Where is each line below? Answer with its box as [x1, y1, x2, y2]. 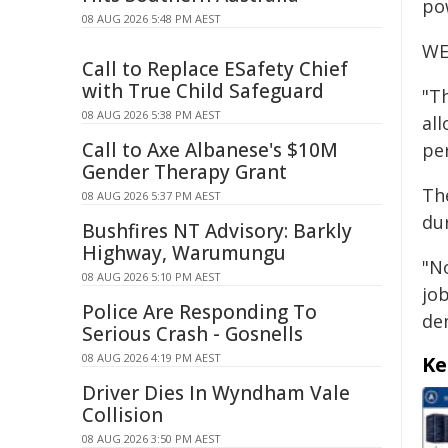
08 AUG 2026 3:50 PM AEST [82, 431, 221, 446]
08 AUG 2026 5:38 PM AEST [82, 107, 221, 122]
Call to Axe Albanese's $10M [82, 137, 338, 163]
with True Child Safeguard [82, 78, 324, 104]
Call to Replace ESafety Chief [82, 56, 348, 82]
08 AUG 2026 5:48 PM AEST [82, 11, 221, 26]
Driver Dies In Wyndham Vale [82, 380, 350, 406]
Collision [82, 402, 163, 428]
